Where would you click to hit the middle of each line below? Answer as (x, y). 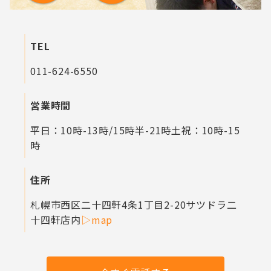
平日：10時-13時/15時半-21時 (101, 130)
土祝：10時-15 (206, 130)
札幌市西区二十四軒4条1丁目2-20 (108, 205)
